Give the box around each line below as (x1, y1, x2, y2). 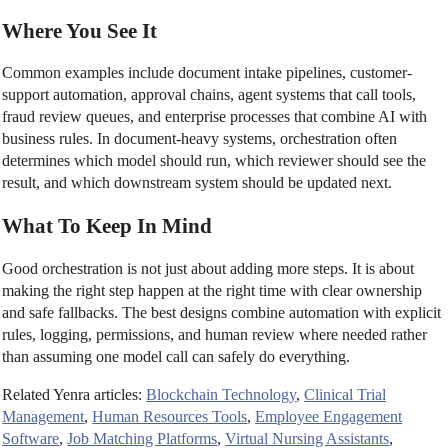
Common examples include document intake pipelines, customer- (2, 64, 413, 82)
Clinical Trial (304, 385, 387, 403)
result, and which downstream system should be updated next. (2, 174, 393, 192)
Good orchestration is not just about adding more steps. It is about (2, 259, 415, 277)
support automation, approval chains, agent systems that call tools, (2, 86, 417, 104)
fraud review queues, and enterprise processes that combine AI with (2, 108, 428, 126)
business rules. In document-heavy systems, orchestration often (2, 130, 398, 148)
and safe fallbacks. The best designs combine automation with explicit (2, 303, 442, 321)
